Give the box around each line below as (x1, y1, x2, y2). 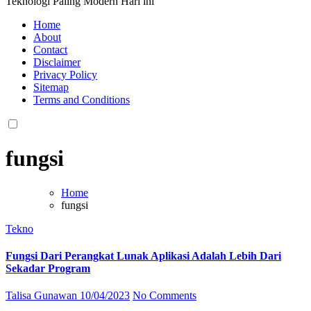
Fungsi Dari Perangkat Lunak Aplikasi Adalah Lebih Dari (6, 249, 281, 262)
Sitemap (33, 81, 69, 93)
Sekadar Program (6, 262, 90, 274)
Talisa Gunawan (6, 289, 80, 302)
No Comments (133, 289, 196, 302)
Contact (33, 43, 67, 56)
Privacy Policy (33, 68, 97, 81)
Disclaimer (33, 56, 81, 68)
